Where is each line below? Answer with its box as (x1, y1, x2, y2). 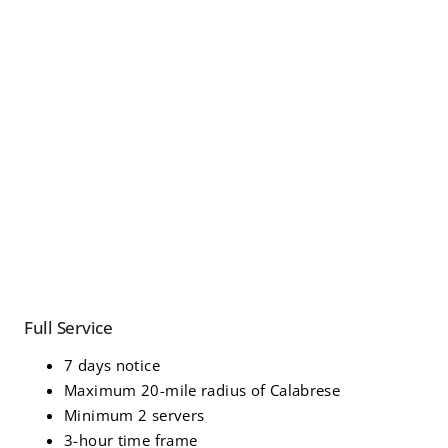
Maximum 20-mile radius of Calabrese (64, 379, 341, 400)
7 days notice (64, 354, 160, 375)
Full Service (24, 315, 113, 339)
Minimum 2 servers (64, 404, 205, 425)
